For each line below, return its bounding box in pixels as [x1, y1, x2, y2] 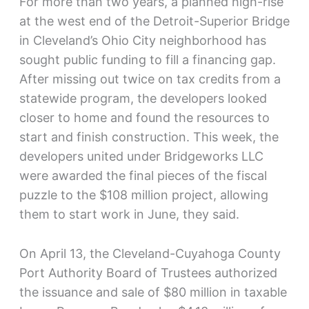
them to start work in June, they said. [19, 206, 239, 221]
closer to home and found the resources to [19, 110, 270, 125]
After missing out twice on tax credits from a [19, 71, 281, 86]
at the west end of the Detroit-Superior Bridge [19, 13, 290, 28]
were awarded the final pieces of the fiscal [19, 168, 267, 183]
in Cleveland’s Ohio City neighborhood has [19, 32, 266, 48]
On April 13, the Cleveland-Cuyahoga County [19, 246, 281, 261]
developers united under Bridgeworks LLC [19, 148, 263, 163]
